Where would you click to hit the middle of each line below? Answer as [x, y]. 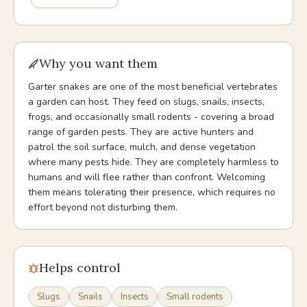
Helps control [80, 268]
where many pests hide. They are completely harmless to [153, 162]
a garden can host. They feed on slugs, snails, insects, [146, 102]
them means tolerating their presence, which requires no [152, 192]
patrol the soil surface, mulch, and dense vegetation [142, 147]
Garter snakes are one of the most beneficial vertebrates [153, 87]
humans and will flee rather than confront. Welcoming [147, 177]
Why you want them [98, 63]
